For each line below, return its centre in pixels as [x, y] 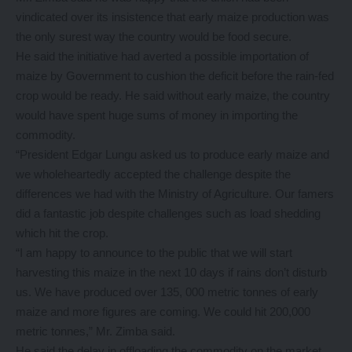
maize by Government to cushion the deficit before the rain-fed [175, 76]
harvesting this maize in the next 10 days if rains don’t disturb [171, 273]
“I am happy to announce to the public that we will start [154, 253]
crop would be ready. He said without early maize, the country [173, 96]
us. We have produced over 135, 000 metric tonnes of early [167, 292]
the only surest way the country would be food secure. [154, 37]
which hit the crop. [62, 233]
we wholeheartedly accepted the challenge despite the [153, 174]
